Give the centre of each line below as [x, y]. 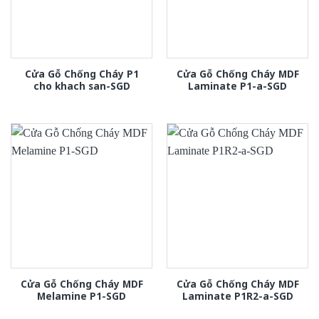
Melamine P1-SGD [82, 296]
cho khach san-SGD [82, 85]
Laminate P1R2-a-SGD [237, 296]
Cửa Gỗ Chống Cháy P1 [82, 73]
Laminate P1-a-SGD [237, 85]
